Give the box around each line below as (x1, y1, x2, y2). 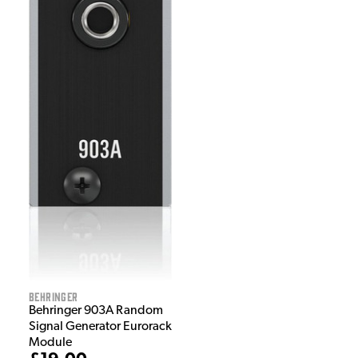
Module (29, 336, 72, 350)
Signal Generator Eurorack (29, 320, 172, 334)
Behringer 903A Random (29, 304, 163, 318)
